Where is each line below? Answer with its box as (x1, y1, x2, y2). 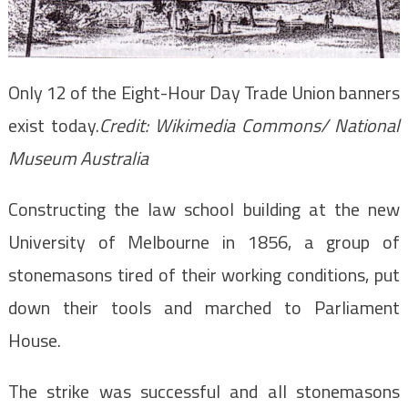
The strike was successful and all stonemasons (7, 376, 401, 405)
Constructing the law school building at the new (7, 194, 401, 223)
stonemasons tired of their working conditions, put (7, 260, 401, 289)
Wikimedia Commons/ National (155, 110, 401, 139)
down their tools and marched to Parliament (7, 292, 401, 321)
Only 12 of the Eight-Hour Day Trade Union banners (7, 77, 401, 107)
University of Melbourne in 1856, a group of (7, 227, 401, 256)
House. (7, 325, 61, 354)
